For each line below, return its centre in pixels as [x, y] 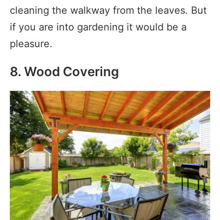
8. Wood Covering [64, 72]
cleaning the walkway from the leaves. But [108, 11]
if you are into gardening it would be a [98, 27]
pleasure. [31, 44]
